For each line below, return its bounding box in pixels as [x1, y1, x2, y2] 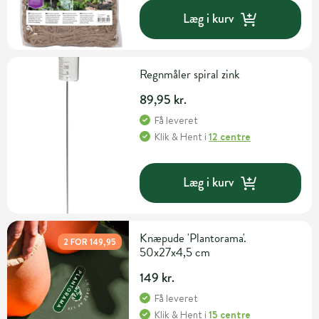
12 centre [209, 129, 251, 144]
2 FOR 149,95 [63, 235, 117, 248]
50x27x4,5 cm [140, 243, 211, 261]
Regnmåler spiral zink [140, 65, 241, 83]
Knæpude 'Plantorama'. [140, 229, 247, 247]
